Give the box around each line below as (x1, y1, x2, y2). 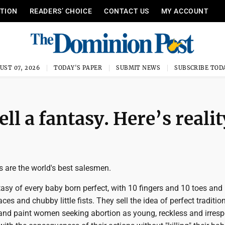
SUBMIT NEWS (116, 64, 161, 71)
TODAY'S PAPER (54, 64, 102, 71)
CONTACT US (104, 7, 149, 15)
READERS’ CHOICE (29, 7, 92, 15)
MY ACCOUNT (161, 7, 209, 15)
